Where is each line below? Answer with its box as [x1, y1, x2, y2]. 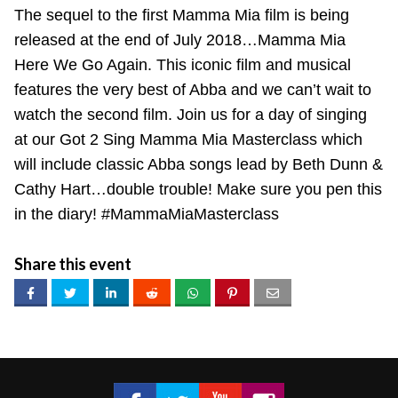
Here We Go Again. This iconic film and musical [14, 56, 351, 74]
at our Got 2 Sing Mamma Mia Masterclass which [14, 131, 362, 148]
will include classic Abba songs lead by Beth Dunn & [14, 155, 383, 173]
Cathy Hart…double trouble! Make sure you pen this [14, 180, 382, 198]
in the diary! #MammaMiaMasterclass [14, 205, 279, 223]
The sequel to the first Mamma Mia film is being [14, 6, 349, 24]
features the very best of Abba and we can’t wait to [14, 81, 371, 99]
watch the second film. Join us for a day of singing [14, 106, 367, 123]
